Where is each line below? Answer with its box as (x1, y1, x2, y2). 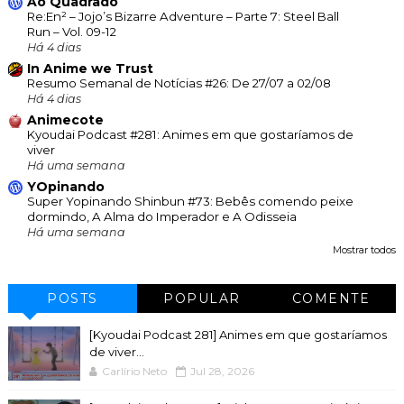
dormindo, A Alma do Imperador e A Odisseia (26, 208, 297, 224)
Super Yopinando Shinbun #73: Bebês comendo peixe (26, 193, 353, 208)
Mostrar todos (333, 243, 397, 256)
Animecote (26, 111, 104, 128)
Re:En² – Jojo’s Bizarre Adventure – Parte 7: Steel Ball (26, 8, 339, 23)
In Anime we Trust (26, 60, 153, 77)
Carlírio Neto (101, 363, 167, 378)
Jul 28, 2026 (189, 363, 254, 378)
